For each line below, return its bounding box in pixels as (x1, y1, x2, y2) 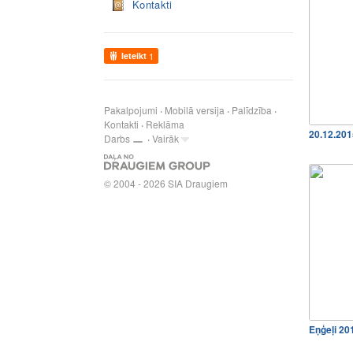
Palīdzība (232, 103, 272, 117)
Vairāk (152, 132, 179, 145)
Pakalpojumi (104, 103, 158, 117)
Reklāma (146, 117, 184, 131)
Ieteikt (121, 50, 147, 61)
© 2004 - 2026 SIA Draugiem (104, 176, 228, 190)
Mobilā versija (165, 103, 225, 117)
